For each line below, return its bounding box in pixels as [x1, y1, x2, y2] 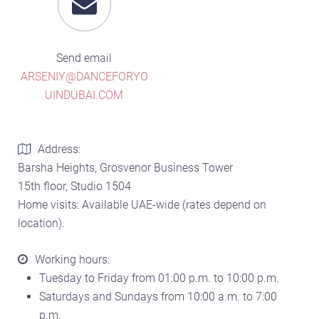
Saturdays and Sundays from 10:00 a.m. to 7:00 [39, 289, 277, 303]
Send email [56, 51, 113, 65]
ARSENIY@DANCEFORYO [20, 69, 148, 83]
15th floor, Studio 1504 [18, 179, 131, 193]
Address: [38, 142, 80, 156]
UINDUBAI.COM [45, 88, 124, 102]
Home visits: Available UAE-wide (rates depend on [18, 197, 266, 211]
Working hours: [35, 252, 110, 266]
